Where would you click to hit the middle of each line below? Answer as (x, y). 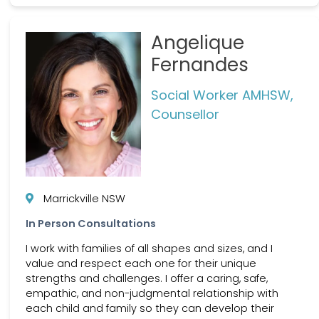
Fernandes (199, 65)
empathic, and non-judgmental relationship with (152, 294)
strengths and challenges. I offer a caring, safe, (147, 279)
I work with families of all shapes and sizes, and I (149, 249)
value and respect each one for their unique (141, 264)
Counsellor (185, 115)
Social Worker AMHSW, (222, 95)
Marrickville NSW (84, 198)
